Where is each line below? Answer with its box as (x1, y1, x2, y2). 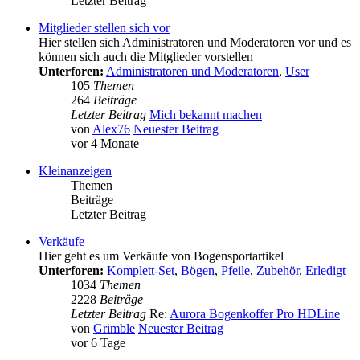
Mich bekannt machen (149, 108, 262, 122)
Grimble (93, 321, 135, 336)
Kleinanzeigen (39, 164, 112, 178)
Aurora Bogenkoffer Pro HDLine (170, 307, 340, 321)
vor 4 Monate (71, 137, 139, 151)
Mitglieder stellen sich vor (39, 21, 170, 35)
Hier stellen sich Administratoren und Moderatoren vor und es (39, 35, 351, 50)
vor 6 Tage (71, 336, 125, 350)
